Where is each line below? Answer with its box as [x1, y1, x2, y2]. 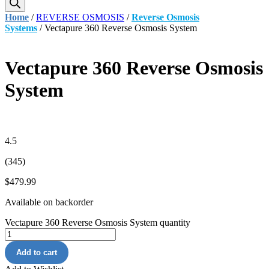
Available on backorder [5, 196, 93, 207]
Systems [5, 23, 37, 33]
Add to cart [16, 247, 58, 257]
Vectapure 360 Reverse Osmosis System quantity [5, 217, 190, 228]
